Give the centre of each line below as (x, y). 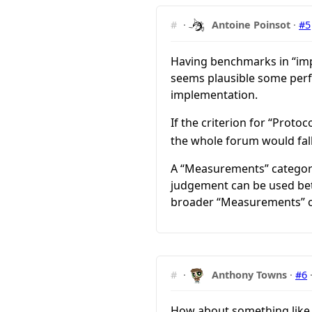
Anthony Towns (250, 274)
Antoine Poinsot (251, 24)
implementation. (214, 94)
